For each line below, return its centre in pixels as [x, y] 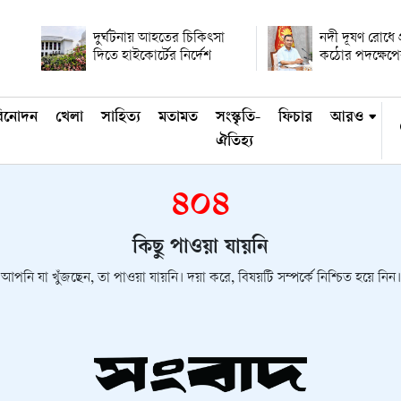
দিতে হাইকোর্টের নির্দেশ [152, 57]
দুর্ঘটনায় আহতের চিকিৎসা [159, 39]
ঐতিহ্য [235, 142]
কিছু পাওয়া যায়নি [200, 249]
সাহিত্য [121, 118]
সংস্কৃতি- [238, 118]
